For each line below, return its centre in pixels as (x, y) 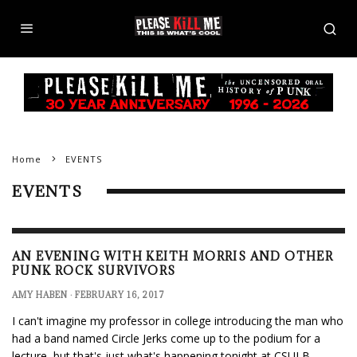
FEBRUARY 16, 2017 (120, 294)
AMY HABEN (40, 294)
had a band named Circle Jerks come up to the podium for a (166, 338)
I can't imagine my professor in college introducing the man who (178, 320)
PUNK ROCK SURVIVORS (94, 270)
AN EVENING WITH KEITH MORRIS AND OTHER (173, 256)
